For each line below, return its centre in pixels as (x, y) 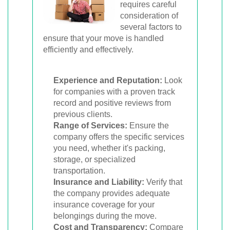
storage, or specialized (94, 159)
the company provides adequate (112, 193)
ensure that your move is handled (103, 38)
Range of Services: (90, 126)
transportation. (79, 171)
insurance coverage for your (104, 205)
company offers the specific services (119, 137)
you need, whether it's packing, (109, 148)
